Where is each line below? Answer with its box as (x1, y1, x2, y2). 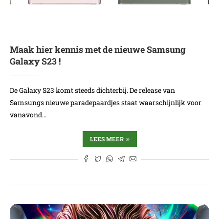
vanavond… (10, 110, 46, 119)
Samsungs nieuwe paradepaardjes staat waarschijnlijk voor (10, 98, 201, 107)
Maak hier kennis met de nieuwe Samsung (10, 44, 186, 55)
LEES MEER (89, 135, 124, 143)
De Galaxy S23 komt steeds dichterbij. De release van (10, 86, 175, 95)
